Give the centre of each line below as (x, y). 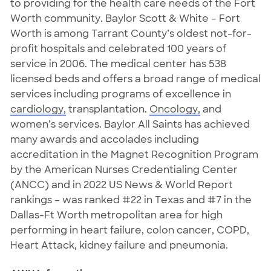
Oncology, (175, 109)
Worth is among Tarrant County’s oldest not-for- (131, 34)
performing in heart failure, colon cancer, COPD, (129, 230)
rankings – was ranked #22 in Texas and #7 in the (131, 200)
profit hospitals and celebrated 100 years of (118, 49)
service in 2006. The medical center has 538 (118, 64)
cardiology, (38, 109)
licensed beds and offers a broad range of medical (135, 79)
